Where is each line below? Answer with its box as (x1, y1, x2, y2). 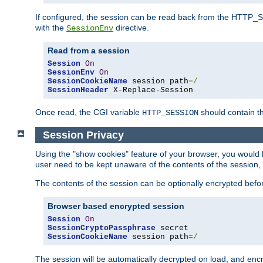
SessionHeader (48, 86, 109, 95)
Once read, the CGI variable (35, 107, 142, 117)
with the (35, 23, 66, 33)
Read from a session (48, 46, 130, 56)
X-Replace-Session (109, 86, 193, 95)
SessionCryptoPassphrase (48, 224, 156, 233)
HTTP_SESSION (142, 108, 198, 118)
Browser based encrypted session (48, 201, 184, 211)
